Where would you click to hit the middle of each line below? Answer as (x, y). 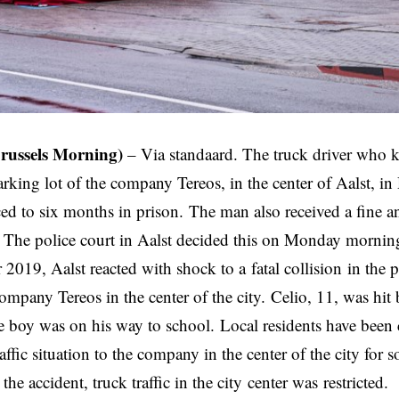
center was (283, 382)
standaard (201, 154)
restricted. (353, 382)
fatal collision (297, 268)
